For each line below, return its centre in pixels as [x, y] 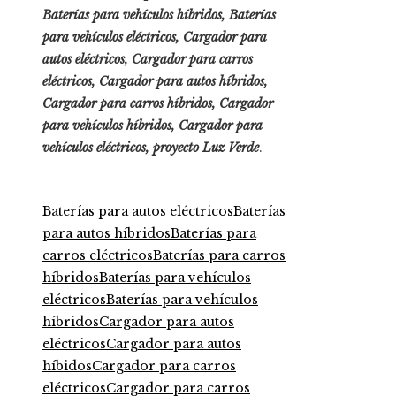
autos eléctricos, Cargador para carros [148, 59]
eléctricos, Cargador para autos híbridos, [155, 81]
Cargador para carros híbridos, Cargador [158, 103]
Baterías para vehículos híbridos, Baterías [159, 15]
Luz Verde [231, 147]
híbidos [67, 366]
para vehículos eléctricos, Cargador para [155, 37]
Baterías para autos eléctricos [138, 211]
